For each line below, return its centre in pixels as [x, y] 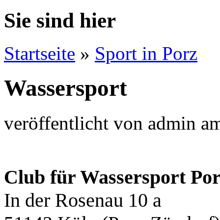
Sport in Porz [146, 53]
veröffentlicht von [76, 123]
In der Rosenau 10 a [83, 200]
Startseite [40, 53]
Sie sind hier [60, 20]
